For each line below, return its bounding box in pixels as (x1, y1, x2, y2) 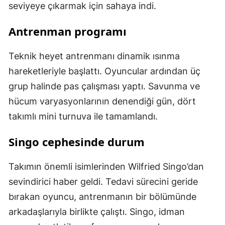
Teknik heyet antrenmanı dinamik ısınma (9, 51, 180, 62)
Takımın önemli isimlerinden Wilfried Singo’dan (9, 161, 204, 172)
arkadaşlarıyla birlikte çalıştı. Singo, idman (9, 206, 185, 217)
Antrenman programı (9, 24, 127, 39)
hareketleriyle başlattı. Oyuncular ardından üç (9, 66, 200, 77)
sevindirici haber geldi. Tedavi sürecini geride (9, 176, 198, 187)
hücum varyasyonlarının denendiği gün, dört (9, 96, 196, 107)
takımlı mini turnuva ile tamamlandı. (9, 111, 158, 122)
